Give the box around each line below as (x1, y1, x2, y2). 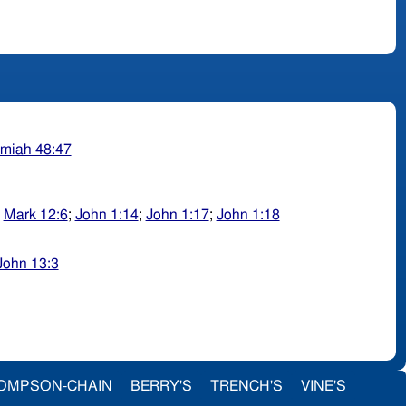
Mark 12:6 (3, 208, 68, 223)
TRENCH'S (210, 378, 283, 393)
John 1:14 (74, 208, 139, 223)
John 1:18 (216, 208, 280, 223)
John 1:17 (145, 208, 209, 223)
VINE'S (301, 378, 346, 393)
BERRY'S (130, 378, 192, 393)
